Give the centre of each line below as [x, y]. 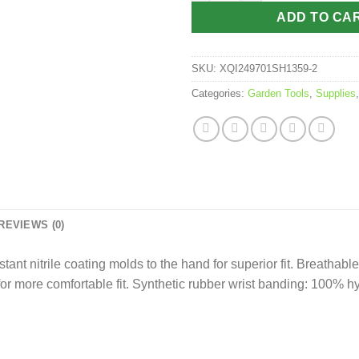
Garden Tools [278, 93]
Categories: [220, 93]
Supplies [336, 93]
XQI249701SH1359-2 [268, 68]
